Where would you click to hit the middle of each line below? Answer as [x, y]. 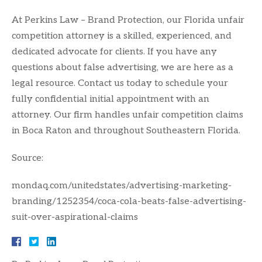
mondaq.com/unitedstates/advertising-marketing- [122, 185]
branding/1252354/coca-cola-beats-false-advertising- [129, 201]
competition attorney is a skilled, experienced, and [122, 36]
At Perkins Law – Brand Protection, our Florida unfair [128, 20]
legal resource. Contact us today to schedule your [120, 83]
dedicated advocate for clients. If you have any [114, 51]
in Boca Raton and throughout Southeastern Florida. [126, 130]
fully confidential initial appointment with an [111, 99]
